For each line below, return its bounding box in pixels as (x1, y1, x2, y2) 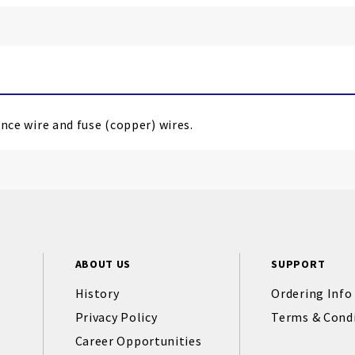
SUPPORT (271, 257, 326, 271)
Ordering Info (271, 285, 353, 301)
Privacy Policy (74, 309, 158, 325)
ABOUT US (74, 257, 132, 271)
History (74, 285, 120, 301)
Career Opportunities (74, 333, 202, 349)
